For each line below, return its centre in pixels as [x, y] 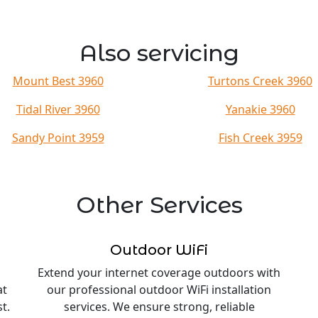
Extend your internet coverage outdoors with [159, 273]
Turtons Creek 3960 [260, 81]
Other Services [159, 205]
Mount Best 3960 [58, 81]
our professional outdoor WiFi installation [159, 290]
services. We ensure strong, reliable [159, 307]
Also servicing [159, 53]
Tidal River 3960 [58, 109]
